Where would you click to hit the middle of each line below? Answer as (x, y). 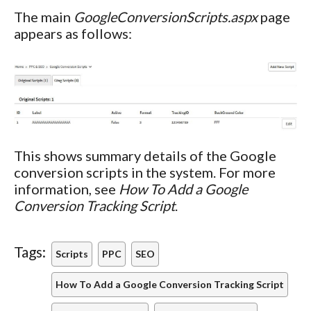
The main (44, 16)
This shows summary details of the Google (145, 156)
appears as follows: (73, 33)
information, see (66, 189)
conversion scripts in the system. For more (145, 173)
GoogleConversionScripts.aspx (166, 16)
